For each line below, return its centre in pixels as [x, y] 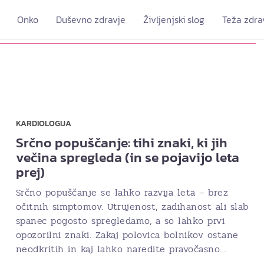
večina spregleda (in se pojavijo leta [127, 157]
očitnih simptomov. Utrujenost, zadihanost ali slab [132, 207]
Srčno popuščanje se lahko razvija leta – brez [122, 192]
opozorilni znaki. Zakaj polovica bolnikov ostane [127, 235]
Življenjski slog [174, 19]
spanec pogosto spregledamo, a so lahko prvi [120, 221]
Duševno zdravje [91, 19]
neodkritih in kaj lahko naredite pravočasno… [121, 249]
